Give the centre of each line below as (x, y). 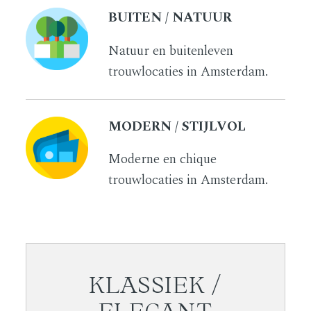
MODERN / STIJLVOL (177, 126)
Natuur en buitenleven (170, 51)
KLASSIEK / (155, 285)
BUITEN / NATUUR (170, 17)
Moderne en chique (162, 160)
